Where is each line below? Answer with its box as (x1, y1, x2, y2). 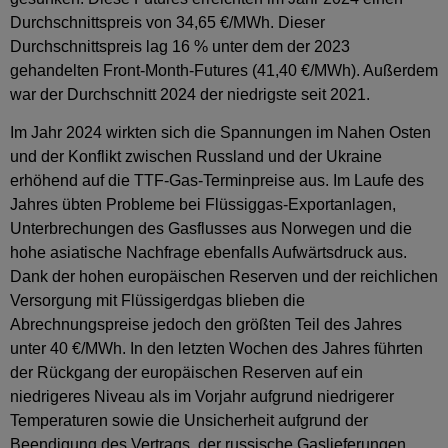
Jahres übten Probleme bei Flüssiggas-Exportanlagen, (10, 196, 396, 214)
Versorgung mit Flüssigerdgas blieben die (10, 292, 305, 310)
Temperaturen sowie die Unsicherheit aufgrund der (10, 412, 368, 430)
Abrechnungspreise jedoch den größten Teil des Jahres (10, 316, 402, 334)
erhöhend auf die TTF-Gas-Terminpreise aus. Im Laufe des (10, 172, 424, 190)
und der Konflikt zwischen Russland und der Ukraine (10, 148, 382, 166)
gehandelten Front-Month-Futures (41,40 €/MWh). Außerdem (10, 62, 438, 80)
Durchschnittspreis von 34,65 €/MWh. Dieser (10, 14, 325, 32)
